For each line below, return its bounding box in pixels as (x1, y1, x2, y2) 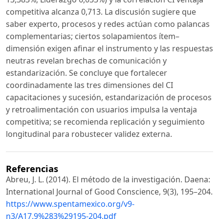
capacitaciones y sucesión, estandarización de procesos (6, 92, 212, 103)
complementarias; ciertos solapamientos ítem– (6, 31, 179, 42)
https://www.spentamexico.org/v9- (6, 198, 134, 210)
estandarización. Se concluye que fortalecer (6, 67, 167, 79)
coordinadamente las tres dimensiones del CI (6, 80, 173, 91)
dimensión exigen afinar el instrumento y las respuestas (6, 43, 213, 54)
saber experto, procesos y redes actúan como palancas (6, 19, 210, 30)
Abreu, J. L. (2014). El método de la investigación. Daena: (6, 174, 210, 185)
